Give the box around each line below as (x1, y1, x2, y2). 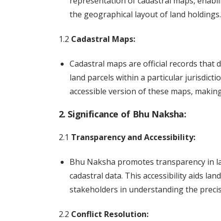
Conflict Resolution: (71, 209, 148, 220)
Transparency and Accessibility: (71, 132, 195, 143)
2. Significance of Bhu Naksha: (58, 108, 186, 120)
